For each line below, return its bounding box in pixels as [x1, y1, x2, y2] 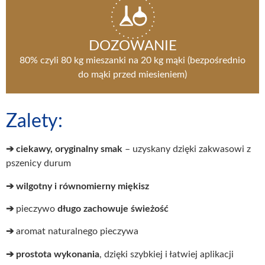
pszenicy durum [6, 159, 71, 169]
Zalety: [6, 112, 63, 131]
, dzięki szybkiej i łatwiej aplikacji [99, 249, 234, 259]
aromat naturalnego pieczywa [16, 227, 138, 237]
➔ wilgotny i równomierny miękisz [6, 181, 149, 191]
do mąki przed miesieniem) [78, 70, 187, 80]
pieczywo [16, 203, 57, 214]
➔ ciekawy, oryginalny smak [6, 144, 122, 154]
